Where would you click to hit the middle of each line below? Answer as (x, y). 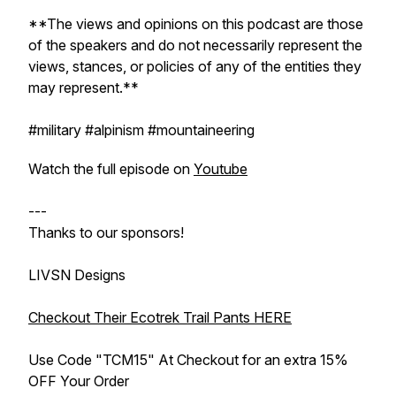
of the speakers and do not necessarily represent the (195, 45)
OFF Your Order (79, 381)
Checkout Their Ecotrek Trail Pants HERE (160, 317)
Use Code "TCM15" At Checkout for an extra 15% (188, 360)
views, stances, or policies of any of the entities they (195, 66)
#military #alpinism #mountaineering (141, 130)
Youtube (221, 169)
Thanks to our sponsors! (106, 232)
